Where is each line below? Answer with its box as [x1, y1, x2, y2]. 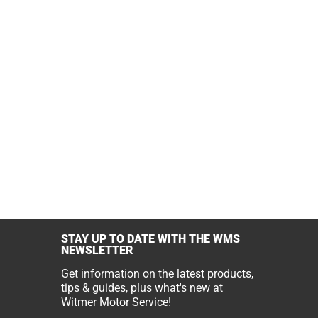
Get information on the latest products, [61, 267, 253, 280]
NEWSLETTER [61, 243, 133, 257]
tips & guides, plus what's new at [61, 281, 223, 295]
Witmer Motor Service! [61, 295, 171, 309]
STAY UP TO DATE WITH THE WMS [61, 232, 240, 246]
